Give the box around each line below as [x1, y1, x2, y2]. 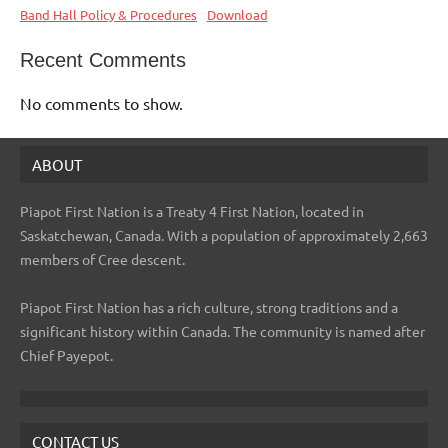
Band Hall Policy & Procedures [20, 5, 197, 23]
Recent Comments [20, 48, 186, 71]
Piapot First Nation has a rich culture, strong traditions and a [20, 297, 398, 316]
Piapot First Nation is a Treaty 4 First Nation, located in [20, 201, 364, 220]
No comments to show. [20, 92, 183, 113]
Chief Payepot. [20, 345, 113, 364]
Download [206, 5, 268, 23]
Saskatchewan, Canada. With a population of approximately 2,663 [20, 225, 428, 244]
